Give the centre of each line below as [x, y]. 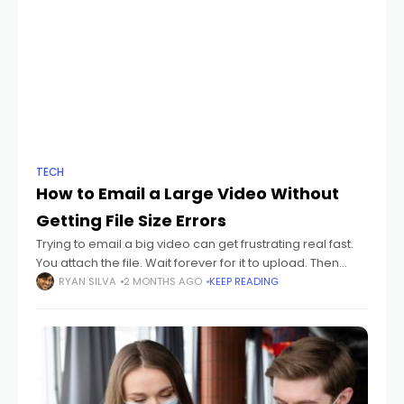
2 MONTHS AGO [163, 281]
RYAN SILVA [87, 281]
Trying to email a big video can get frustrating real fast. [195, 244]
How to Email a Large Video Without [188, 193]
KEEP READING [244, 281]
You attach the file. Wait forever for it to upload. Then [188, 263]
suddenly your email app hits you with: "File [160, 282]
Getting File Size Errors [131, 220]
